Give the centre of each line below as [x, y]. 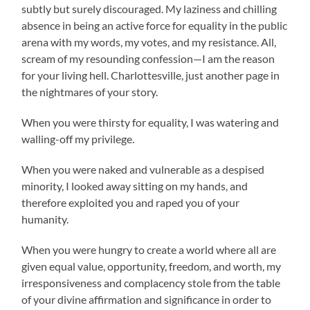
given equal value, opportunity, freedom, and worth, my [152, 266]
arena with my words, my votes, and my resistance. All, [149, 42]
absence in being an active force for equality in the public [155, 25]
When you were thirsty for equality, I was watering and [151, 122]
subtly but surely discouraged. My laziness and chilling [149, 8]
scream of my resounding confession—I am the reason [148, 58]
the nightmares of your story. [90, 91]
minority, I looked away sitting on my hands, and [135, 185]
